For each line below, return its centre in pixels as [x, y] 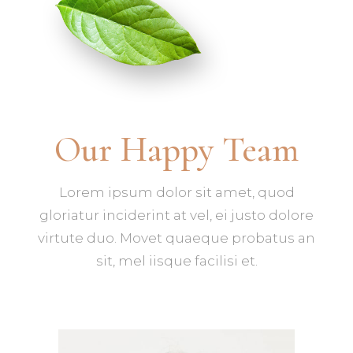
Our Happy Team [176, 149]
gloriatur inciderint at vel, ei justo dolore [176, 215]
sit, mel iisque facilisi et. [176, 260]
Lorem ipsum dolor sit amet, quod [176, 192]
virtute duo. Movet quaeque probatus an [176, 238]
